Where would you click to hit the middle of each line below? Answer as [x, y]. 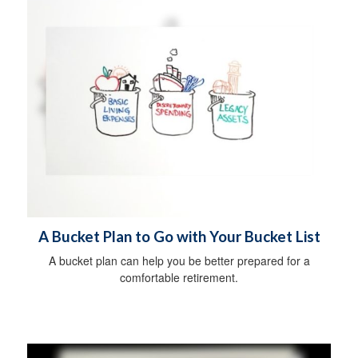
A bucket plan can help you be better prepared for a [179, 261]
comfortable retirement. [179, 278]
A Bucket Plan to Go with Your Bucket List [179, 237]
